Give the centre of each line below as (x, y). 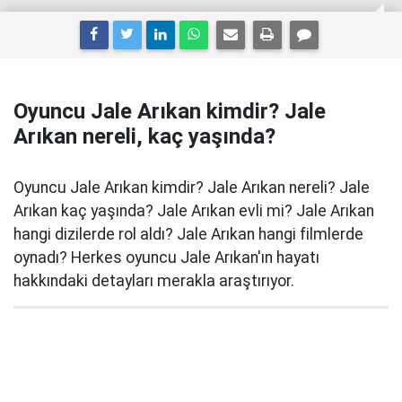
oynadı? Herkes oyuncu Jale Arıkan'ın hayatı (166, 258)
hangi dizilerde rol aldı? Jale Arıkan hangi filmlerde (188, 234)
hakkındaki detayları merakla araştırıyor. (154, 281)
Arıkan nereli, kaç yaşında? (144, 136)
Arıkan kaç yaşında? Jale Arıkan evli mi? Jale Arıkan (194, 211)
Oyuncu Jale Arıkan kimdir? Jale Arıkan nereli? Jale (192, 188)
